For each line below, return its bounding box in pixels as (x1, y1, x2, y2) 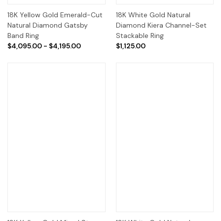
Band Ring (7, 31, 39, 40)
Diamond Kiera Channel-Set (115, 21, 207, 30)
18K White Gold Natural (115, 10, 190, 20)
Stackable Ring (115, 31, 164, 40)
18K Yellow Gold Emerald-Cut (7, 10, 103, 20)
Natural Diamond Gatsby (7, 21, 88, 30)
